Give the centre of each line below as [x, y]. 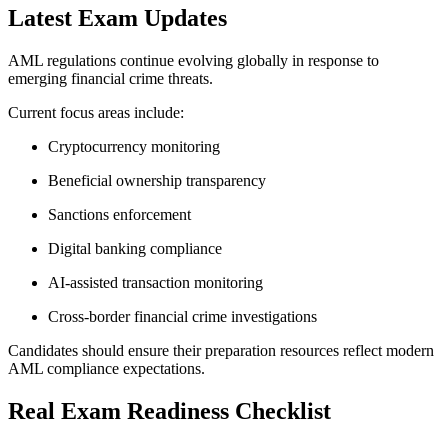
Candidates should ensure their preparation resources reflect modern [221, 350]
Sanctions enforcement [119, 214]
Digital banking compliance [135, 248]
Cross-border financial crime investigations [182, 316]
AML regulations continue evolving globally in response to [193, 60]
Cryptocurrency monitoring [134, 146]
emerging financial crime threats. [110, 78]
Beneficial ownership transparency [157, 180]
